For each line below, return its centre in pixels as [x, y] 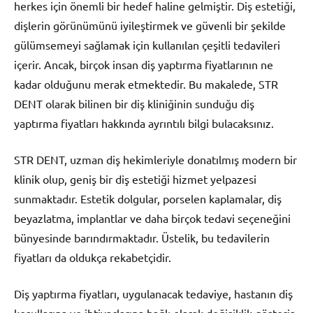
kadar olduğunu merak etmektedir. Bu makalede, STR [146, 83]
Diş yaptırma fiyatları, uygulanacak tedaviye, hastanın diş [153, 293]
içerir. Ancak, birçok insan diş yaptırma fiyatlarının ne [144, 64]
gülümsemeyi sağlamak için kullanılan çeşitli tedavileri [147, 44]
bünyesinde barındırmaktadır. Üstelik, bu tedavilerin [142, 237]
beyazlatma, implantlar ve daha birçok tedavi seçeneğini [152, 218]
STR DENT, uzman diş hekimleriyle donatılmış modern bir [155, 159]
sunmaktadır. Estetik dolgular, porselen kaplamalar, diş [148, 198]
